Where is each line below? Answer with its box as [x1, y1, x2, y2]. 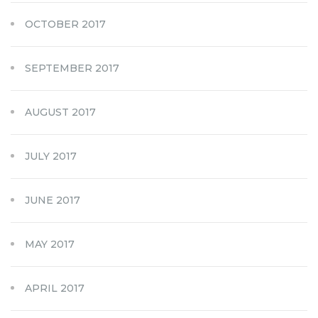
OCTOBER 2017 [25, 17, 106, 31]
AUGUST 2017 [25, 105, 96, 119]
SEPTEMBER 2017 [25, 61, 119, 75]
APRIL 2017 [25, 281, 84, 295]
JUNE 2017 [25, 193, 80, 207]
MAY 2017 [25, 237, 75, 251]
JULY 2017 [25, 149, 77, 163]
